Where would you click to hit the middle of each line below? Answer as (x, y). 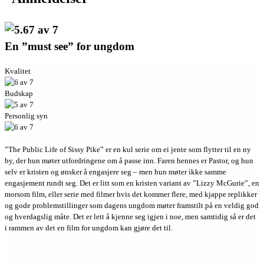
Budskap (19, 94)
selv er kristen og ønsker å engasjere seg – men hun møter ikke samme (115, 172)
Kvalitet (18, 71)
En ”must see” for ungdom (70, 46)
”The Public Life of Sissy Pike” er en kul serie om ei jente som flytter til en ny (128, 150)
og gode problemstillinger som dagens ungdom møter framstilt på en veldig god (132, 206)
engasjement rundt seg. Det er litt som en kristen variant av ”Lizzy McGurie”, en (132, 183)
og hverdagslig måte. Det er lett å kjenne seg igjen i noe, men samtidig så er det (130, 217)
